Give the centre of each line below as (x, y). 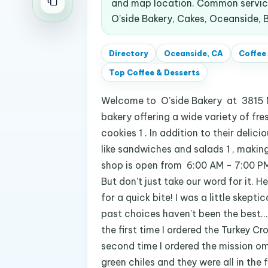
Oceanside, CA (193, 53)
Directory (128, 53)
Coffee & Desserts (163, 72)
